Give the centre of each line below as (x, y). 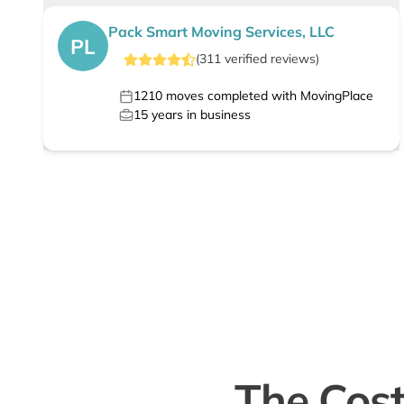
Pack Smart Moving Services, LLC (221, 32)
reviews (293, 59)
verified (246, 59)
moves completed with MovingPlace (268, 96)
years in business (199, 115)
